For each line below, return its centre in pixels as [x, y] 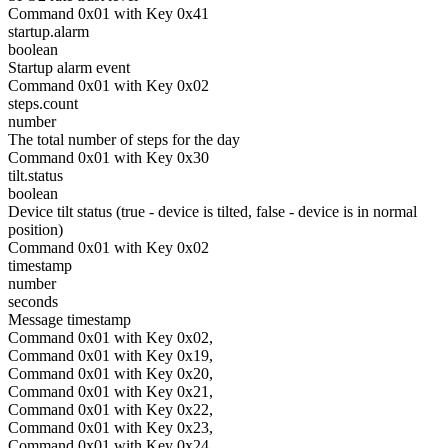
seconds [33, 301]
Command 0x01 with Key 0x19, [110, 355]
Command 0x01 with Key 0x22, [110, 409]
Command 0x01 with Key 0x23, [110, 427]
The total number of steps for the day [124, 139]
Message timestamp [69, 319]
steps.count [43, 103]
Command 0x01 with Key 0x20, [110, 373]
